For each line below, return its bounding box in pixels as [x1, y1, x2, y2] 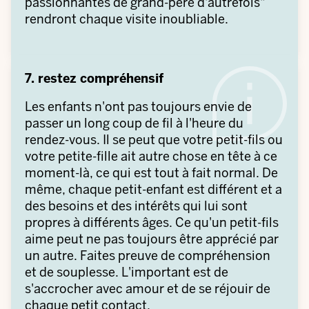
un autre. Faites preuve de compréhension [25, 248, 270, 263]
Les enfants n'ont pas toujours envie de [25, 99, 252, 114]
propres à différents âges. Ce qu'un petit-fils [25, 215, 279, 230]
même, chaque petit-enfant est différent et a [25, 181, 282, 197]
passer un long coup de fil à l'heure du [25, 115, 243, 131]
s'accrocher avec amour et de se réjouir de [25, 281, 270, 297]
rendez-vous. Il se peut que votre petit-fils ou [25, 132, 283, 148]
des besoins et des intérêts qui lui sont [25, 198, 248, 214]
